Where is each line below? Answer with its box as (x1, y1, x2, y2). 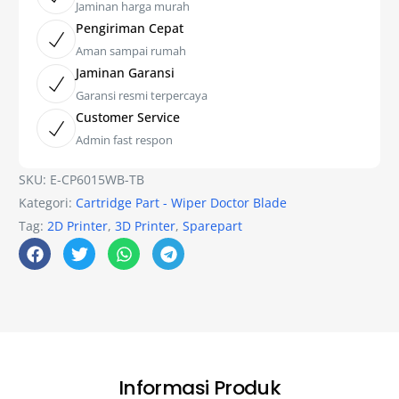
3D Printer (115, 217, 176, 235)
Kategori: (19, 194, 77, 212)
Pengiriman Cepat (76, 20, 184, 37)
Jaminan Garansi (76, 64, 175, 82)
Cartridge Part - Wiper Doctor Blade (76, 194, 288, 212)
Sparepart (183, 217, 243, 235)
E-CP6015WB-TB (50, 171, 145, 189)
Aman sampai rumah (76, 43, 187, 60)
